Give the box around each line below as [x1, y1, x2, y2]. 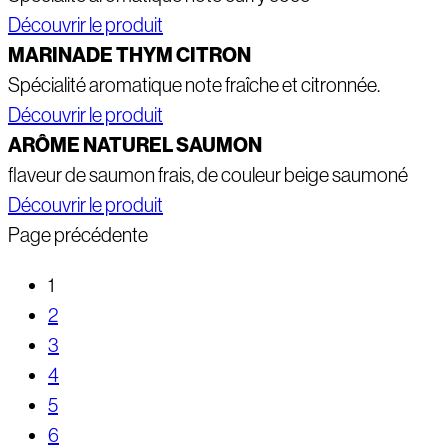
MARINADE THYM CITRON [8, 43, 251, 68]
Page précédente [8, 224, 148, 247]
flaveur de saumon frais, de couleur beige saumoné [8, 164, 408, 187]
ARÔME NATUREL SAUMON [8, 133, 262, 158]
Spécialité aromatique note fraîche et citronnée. [8, 74, 380, 97]
